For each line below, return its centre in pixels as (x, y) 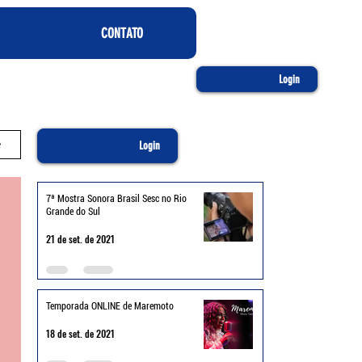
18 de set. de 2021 (80, 333)
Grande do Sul (73, 212)
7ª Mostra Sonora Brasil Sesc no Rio (116, 199)
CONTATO (122, 33)
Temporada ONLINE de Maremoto (110, 306)
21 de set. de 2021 (80, 238)
